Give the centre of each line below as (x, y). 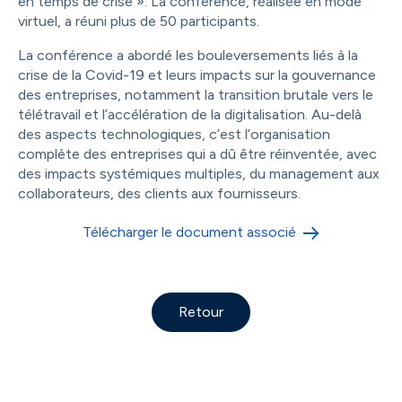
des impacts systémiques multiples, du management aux (199, 173)
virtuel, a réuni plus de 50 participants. (139, 21)
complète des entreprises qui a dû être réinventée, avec (197, 153)
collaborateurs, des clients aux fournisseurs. (159, 193)
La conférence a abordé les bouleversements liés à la (188, 55)
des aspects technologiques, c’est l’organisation (174, 134)
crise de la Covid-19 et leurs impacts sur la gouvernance (197, 74)
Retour (201, 311)
